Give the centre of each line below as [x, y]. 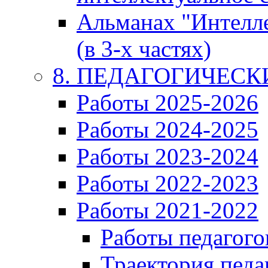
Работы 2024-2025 [167, 130]
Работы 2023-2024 [167, 156]
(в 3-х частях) [144, 49]
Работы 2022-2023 [167, 183]
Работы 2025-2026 [167, 103]
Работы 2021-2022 [167, 210]
